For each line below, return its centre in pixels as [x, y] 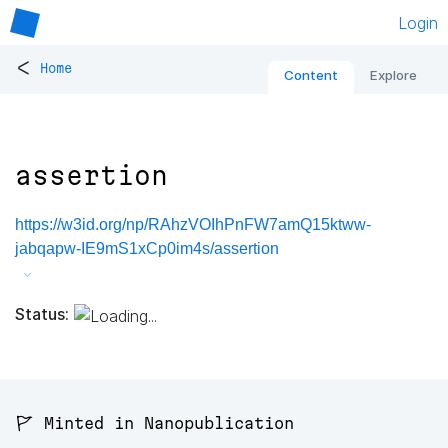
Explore [393, 75]
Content [311, 75]
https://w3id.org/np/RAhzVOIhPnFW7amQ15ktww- [193, 225]
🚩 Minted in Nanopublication [154, 423]
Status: [42, 313]
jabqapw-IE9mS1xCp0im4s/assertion [147, 249]
